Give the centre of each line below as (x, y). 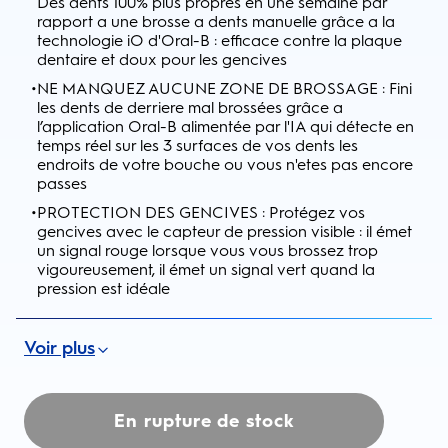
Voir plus (59, 348)
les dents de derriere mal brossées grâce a (190, 107)
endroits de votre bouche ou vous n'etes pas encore (225, 164)
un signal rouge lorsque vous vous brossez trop (207, 250)
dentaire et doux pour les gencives (162, 59)
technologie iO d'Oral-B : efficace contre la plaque (219, 40)
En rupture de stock (204, 421)
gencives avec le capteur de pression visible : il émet (224, 231)
